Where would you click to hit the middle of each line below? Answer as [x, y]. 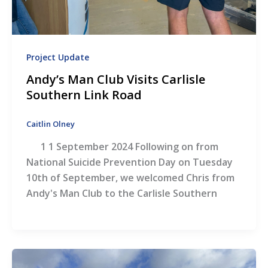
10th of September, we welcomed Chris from [130, 178]
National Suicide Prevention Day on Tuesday [129, 162]
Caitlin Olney [50, 124]
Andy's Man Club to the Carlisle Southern [121, 194]
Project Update [57, 57]
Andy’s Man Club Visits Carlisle [115, 80]
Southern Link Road [84, 95]
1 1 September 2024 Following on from [122, 147]
